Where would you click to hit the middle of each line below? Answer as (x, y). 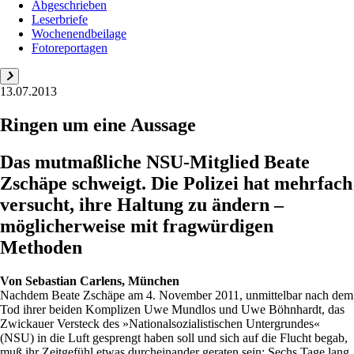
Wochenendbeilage (79, 34)
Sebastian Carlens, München (102, 281)
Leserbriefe (60, 19)
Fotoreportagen (70, 48)
